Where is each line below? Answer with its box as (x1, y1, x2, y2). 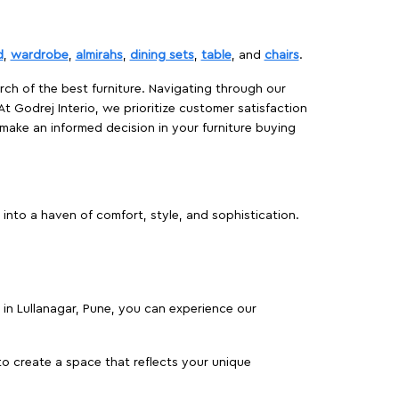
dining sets (129, 49, 194, 62)
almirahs (75, 49, 123, 62)
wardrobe (10, 49, 69, 62)
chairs (264, 49, 299, 62)
